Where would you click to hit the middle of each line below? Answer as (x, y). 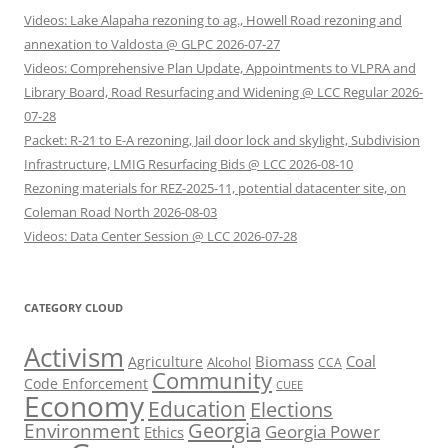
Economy (84, 406)
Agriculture (165, 362)
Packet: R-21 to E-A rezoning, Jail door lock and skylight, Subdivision (222, 140)
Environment (82, 431)
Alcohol (229, 362)
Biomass (284, 361)
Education (197, 409)
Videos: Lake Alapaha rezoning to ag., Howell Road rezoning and (213, 20)
